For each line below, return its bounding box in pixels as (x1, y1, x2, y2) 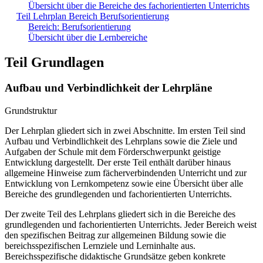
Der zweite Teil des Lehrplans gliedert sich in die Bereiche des (5, 209, 235, 220)
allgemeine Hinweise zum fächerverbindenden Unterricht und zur (5, 168, 247, 178)
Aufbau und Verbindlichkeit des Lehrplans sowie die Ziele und (5, 136, 237, 147)
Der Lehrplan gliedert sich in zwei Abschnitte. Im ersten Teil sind (5, 126, 245, 136)
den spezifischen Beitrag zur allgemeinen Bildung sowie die (5, 230, 226, 241)
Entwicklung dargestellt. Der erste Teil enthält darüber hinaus (5, 157, 231, 168)
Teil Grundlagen (5, 54, 104, 70)
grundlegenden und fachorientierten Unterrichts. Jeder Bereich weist (5, 220, 257, 230)
